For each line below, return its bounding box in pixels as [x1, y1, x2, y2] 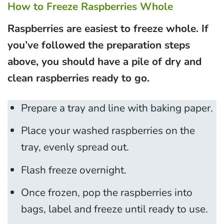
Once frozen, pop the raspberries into [21, 185, 193, 199]
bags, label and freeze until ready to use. [21, 201, 208, 216]
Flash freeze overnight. [21, 162, 127, 177]
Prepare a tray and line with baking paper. [21, 100, 213, 115]
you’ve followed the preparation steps [7, 37, 190, 52]
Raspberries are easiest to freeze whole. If [7, 21, 208, 35]
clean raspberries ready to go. [7, 70, 149, 85]
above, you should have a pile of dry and [7, 54, 201, 68]
